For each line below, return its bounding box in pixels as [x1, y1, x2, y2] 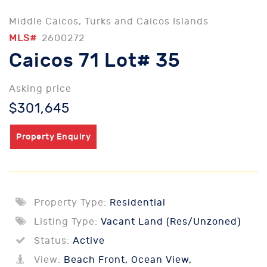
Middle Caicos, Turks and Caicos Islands [9, 16, 209, 27]
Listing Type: [34, 216, 98, 227]
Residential [107, 197, 166, 208]
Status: [34, 235, 70, 246]
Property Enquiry [16, 132, 91, 142]
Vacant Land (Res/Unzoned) [98, 216, 241, 227]
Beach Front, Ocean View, [61, 254, 192, 265]
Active [70, 235, 105, 246]
